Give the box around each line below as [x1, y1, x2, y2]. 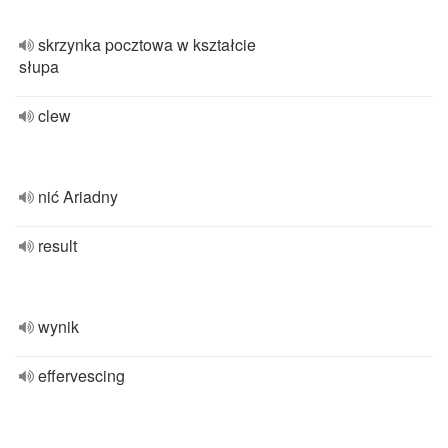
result [38, 234, 77, 257]
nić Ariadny [38, 185, 118, 208]
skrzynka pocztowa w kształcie [38, 33, 256, 56]
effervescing [38, 364, 125, 387]
